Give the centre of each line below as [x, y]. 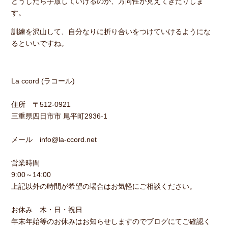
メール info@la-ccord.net [54, 139]
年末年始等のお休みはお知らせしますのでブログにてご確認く [111, 221]
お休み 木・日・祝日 [47, 209]
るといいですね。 [39, 43]
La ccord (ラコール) [43, 81]
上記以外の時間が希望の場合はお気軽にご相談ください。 [104, 186]
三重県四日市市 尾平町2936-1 [59, 116]
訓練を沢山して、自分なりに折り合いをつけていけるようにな [111, 31]
